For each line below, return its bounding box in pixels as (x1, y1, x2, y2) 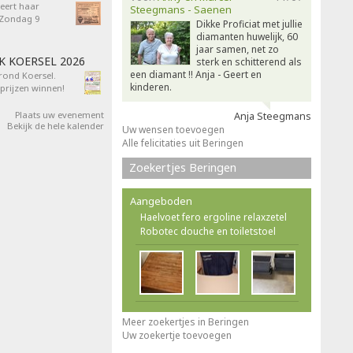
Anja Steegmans (234, 110, 311, 123)
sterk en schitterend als (196, 55, 302, 69)
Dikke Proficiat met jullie (196, 17, 303, 31)
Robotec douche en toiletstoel (140, 225, 276, 238)
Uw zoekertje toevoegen (122, 329, 232, 342)
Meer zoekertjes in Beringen (122, 315, 249, 329)
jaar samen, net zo (196, 43, 279, 56)
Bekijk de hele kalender (7, 120, 104, 132)
